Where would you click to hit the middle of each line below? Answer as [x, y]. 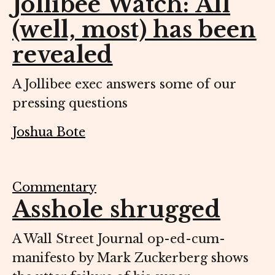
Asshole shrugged [117, 209]
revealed [63, 55]
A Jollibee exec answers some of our [124, 84]
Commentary [54, 187]
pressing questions [70, 103]
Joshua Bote [49, 132]
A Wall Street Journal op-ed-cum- [119, 238]
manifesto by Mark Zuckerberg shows [130, 258]
